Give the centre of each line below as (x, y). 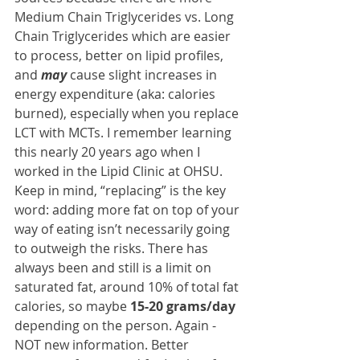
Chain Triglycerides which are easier (124, 37)
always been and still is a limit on (115, 268)
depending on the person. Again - (117, 326)
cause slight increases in (143, 75)
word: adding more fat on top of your (129, 210)
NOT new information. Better (103, 345)
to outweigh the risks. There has (113, 249)
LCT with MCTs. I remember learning (125, 133)
